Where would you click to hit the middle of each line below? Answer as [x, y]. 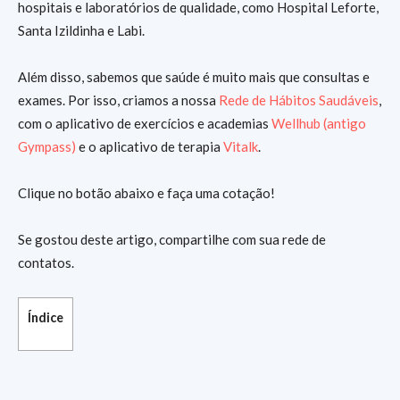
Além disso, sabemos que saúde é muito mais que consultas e [194, 77]
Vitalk [241, 147]
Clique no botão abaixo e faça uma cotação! [146, 193]
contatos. [46, 263]
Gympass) [47, 147]
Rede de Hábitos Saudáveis [299, 100]
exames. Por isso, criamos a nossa [118, 100]
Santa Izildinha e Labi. [81, 31]
